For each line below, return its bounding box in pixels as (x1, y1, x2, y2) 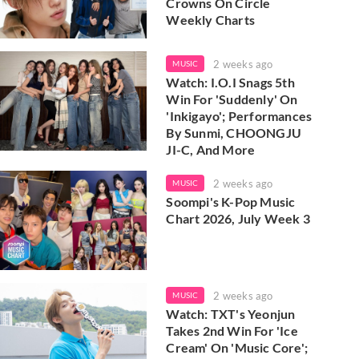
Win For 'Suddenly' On (166, 91, 298, 107)
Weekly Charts (166, 12, 255, 28)
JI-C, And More (166, 141, 256, 157)
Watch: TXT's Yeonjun (166, 305, 296, 321)
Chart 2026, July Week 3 (166, 210, 310, 226)
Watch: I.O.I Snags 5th (166, 74, 295, 90)
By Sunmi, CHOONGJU (166, 124, 301, 140)
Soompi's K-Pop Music (166, 193, 296, 209)
